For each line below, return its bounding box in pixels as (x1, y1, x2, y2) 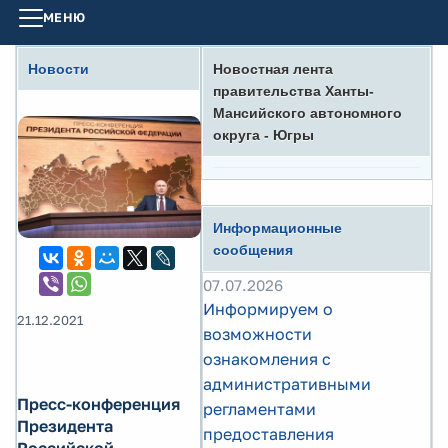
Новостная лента (213, 61, 333, 77)
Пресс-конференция (17, 393, 180, 414)
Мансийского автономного (213, 105, 402, 121)
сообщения (213, 242, 293, 258)
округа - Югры (213, 127, 314, 143)
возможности (203, 324, 312, 344)
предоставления (203, 424, 334, 444)
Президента (17, 415, 113, 436)
